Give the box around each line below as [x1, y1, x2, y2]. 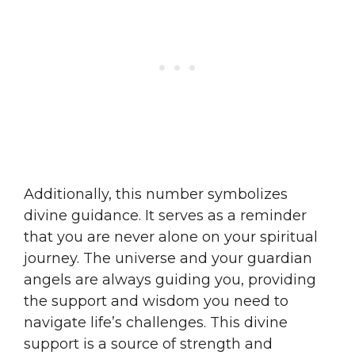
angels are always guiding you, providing [24, 270, 316, 288]
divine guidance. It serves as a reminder [24, 206, 307, 224]
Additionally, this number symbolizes [24, 185, 288, 203]
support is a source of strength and [24, 334, 273, 353]
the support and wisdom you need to [24, 292, 288, 310]
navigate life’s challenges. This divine [24, 313, 288, 331]
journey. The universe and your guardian [24, 249, 312, 267]
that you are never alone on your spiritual [24, 227, 318, 246]
